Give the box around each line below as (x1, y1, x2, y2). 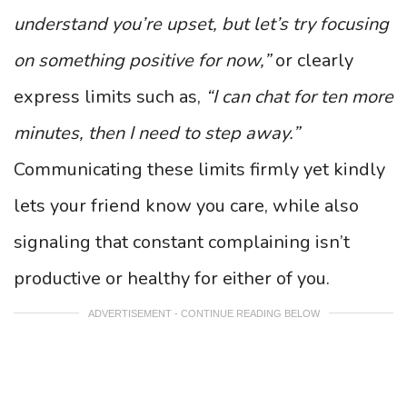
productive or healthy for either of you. (14, 266, 330, 291)
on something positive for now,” (14, 48, 271, 73)
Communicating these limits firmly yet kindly (14, 157, 385, 182)
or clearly (271, 48, 353, 73)
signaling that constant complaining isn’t (14, 230, 350, 254)
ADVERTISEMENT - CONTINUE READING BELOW (87, 307, 320, 319)
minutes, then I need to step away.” (14, 121, 300, 145)
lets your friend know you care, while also (14, 194, 359, 218)
